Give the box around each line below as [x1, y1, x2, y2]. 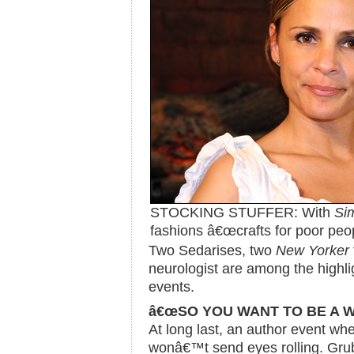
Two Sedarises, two [149, 243, 276, 258]
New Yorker [276, 243, 349, 258]
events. [149, 279, 194, 295]
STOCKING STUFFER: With [150, 205, 334, 220]
